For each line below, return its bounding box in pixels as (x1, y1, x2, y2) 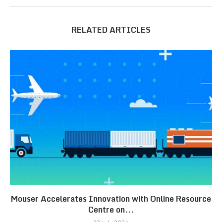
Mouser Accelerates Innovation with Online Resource (11, 192, 211, 205)
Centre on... (88, 203, 134, 216)
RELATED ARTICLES (71, 23, 151, 36)
